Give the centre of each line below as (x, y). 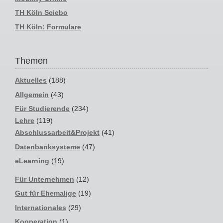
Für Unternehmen (45, 179)
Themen (31, 60)
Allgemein (32, 94)
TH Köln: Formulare (48, 27)
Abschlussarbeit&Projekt (57, 133)
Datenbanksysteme (48, 147)
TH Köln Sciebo (41, 13)
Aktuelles (31, 80)
